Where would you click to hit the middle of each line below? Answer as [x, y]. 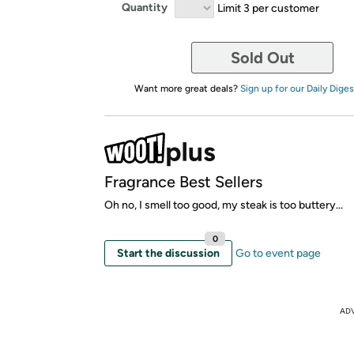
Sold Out [262, 57]
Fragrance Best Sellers [183, 181]
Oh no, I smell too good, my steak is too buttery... [224, 205]
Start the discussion [168, 253]
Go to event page [278, 253]
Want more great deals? [187, 88]
